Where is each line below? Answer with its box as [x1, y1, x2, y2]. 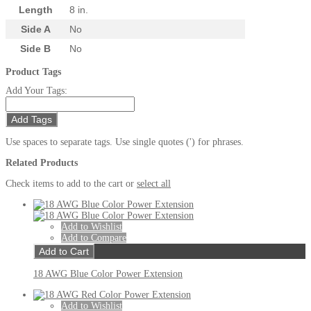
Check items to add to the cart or [6, 178, 137, 190]
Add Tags [11, 114, 52, 126]
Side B [20, 43, 51, 55]
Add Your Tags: [6, 85, 67, 96]
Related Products [6, 158, 78, 169]
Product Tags [6, 66, 61, 77]
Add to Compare [61, 233, 126, 244]
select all [137, 178, 171, 190]
